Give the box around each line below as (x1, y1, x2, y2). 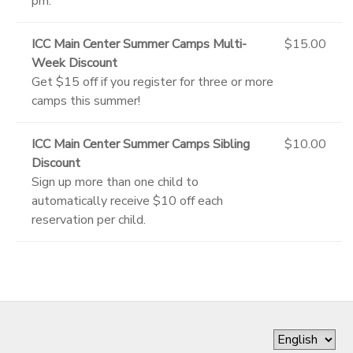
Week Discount (32, 54, 117, 72)
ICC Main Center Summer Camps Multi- (32, 35, 247, 54)
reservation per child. (32, 211, 146, 229)
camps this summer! (32, 92, 140, 110)
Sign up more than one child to (32, 173, 199, 191)
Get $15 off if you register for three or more (32, 73, 273, 91)
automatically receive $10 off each (32, 192, 223, 210)
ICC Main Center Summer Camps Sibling (32, 136, 250, 154)
